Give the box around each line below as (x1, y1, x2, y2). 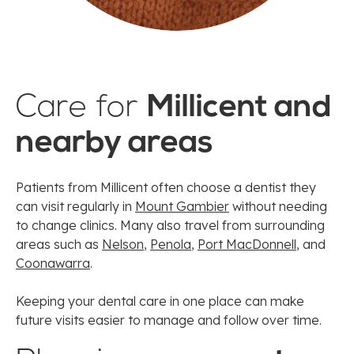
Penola (150, 236, 191, 253)
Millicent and (147, 92, 332, 125)
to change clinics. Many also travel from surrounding (16, 217, 325, 234)
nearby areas (16, 128, 213, 160)
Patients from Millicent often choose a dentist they (16, 179, 316, 196)
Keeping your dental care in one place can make (16, 293, 304, 310)
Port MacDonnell (198, 236, 296, 253)
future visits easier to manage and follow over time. (16, 312, 322, 329)
